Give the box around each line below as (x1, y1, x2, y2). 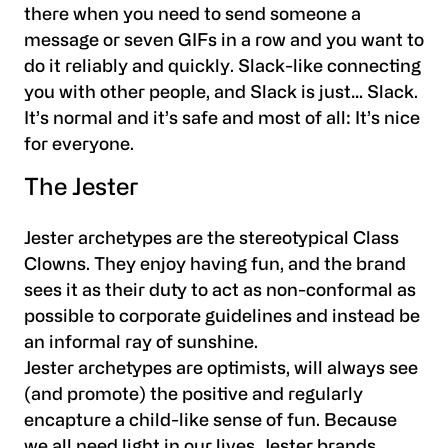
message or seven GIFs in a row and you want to (24, 33, 424, 51)
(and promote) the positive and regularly (24, 386, 363, 404)
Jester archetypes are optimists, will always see (24, 360, 418, 378)
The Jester (24, 177, 139, 202)
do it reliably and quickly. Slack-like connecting (24, 59, 421, 77)
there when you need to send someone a (24, 7, 361, 25)
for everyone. (24, 137, 134, 155)
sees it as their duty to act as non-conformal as (24, 282, 416, 300)
